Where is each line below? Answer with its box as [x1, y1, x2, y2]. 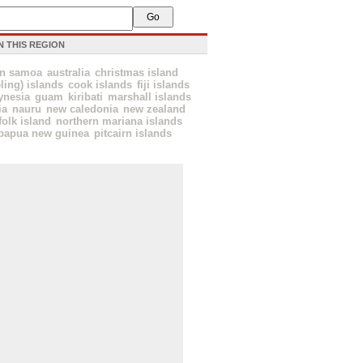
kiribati [67, 91, 103, 103]
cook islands [68, 79, 132, 91]
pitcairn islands [94, 127, 172, 139]
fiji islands [137, 79, 190, 91]
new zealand [123, 103, 186, 115]
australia [46, 66, 90, 79]
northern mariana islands [56, 115, 182, 127]
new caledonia [46, 103, 118, 115]
